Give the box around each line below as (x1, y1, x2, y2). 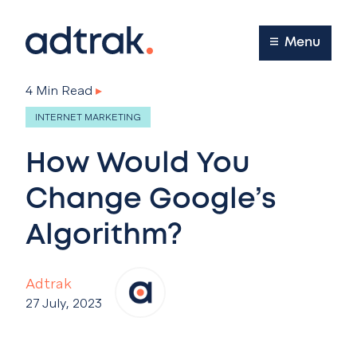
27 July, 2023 (25, 294, 102, 312)
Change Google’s (25, 187, 277, 213)
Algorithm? (25, 223, 182, 249)
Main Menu (241, 25, 309, 42)
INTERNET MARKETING (35, 111, 141, 124)
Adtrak (25, 273, 72, 292)
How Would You (25, 151, 250, 177)
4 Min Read (25, 82, 92, 99)
